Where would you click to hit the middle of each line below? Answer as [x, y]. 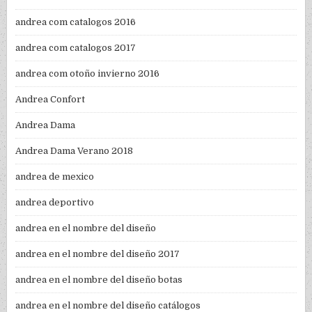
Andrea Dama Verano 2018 [75, 151]
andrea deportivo [55, 203]
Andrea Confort [50, 100]
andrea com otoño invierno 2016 [88, 74]
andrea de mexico [55, 177]
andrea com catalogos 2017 [76, 48]
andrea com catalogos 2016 [76, 22]
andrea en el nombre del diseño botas [99, 280]
